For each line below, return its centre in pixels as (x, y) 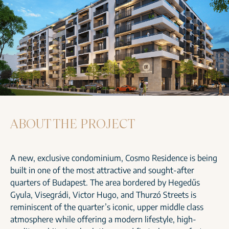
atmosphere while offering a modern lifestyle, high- (103, 220)
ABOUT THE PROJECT (73, 124)
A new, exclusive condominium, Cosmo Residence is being (114, 158)
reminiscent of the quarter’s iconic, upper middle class (107, 207)
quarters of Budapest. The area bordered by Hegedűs (105, 183)
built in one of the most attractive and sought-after (102, 170)
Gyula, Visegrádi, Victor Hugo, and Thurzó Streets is (103, 195)
